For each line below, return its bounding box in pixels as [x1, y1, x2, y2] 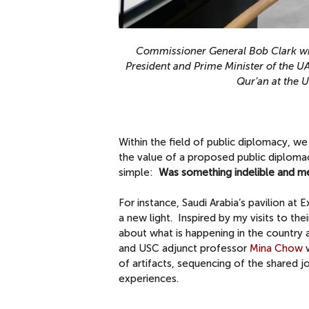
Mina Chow [250, 241, 303, 255]
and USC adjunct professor [119, 241, 250, 255]
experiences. [119, 272, 179, 285]
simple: [119, 166, 159, 179]
